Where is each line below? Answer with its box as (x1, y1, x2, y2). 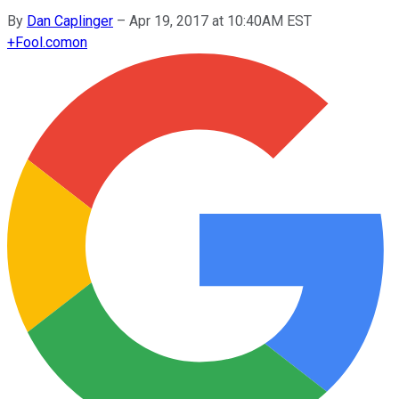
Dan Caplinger (27, 12, 113, 29)
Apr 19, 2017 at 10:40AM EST (129, 12, 312, 29)
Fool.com (15, 33, 72, 51)
